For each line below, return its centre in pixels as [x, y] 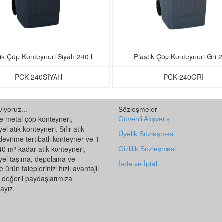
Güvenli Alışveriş [144, 119]
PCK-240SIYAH [38, 77]
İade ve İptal [138, 163]
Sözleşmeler [138, 109]
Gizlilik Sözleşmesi [147, 148]
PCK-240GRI [183, 77]
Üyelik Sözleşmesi [147, 134]
